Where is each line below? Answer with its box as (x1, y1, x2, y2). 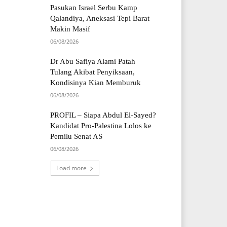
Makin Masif (50, 25, 91, 33)
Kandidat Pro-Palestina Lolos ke (50, 122, 152, 130)
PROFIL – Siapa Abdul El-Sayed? (50, 111, 157, 120)
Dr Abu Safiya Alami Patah (50, 57, 136, 66)
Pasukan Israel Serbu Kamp (50, 4, 138, 12)
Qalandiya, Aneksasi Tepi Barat (50, 14, 150, 23)
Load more (56, 164, 87, 173)
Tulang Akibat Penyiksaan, (50, 68, 135, 77)
